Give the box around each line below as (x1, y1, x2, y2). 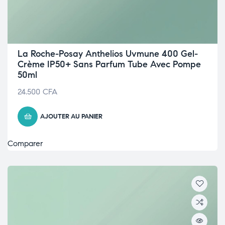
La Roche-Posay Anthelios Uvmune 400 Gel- (18, 48, 198, 59)
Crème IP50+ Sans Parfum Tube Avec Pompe (18, 59, 201, 70)
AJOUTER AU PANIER (40, 113, 102, 121)
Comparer (8, 139, 43, 148)
